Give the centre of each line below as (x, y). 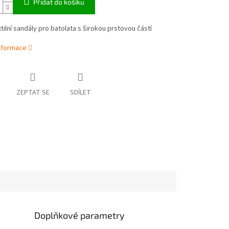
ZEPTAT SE (33, 93)
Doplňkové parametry (80, 215)
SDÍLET (80, 93)
